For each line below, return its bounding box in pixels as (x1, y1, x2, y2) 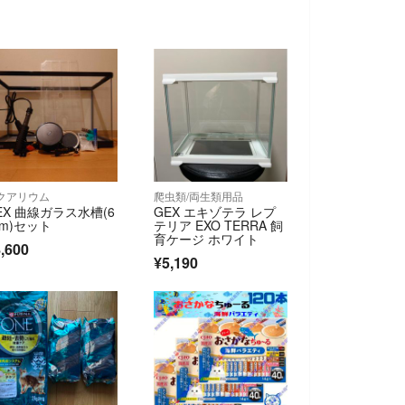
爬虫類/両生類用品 (154, 187, 244, 203)
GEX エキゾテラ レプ (154, 202, 277, 221)
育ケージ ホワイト (154, 229, 259, 248)
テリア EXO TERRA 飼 (154, 215, 284, 234)
